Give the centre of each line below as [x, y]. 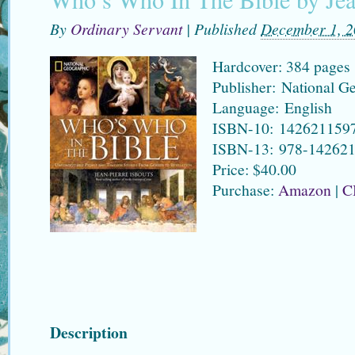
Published [227, 29]
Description [89, 332]
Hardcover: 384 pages [281, 66]
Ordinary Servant [126, 29]
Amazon [304, 189]
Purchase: [245, 189]
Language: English [272, 107]
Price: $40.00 [254, 169]
